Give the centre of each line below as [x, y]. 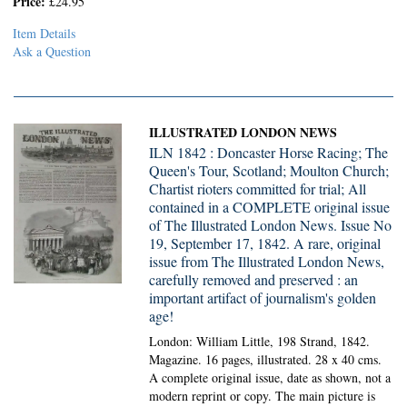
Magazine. [178, 359]
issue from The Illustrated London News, [267, 261]
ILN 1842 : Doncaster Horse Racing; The [269, 152]
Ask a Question [52, 51]
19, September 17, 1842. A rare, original [265, 243]
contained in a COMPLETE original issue [270, 207]
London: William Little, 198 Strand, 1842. [260, 341]
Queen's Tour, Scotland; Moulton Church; [269, 170]
